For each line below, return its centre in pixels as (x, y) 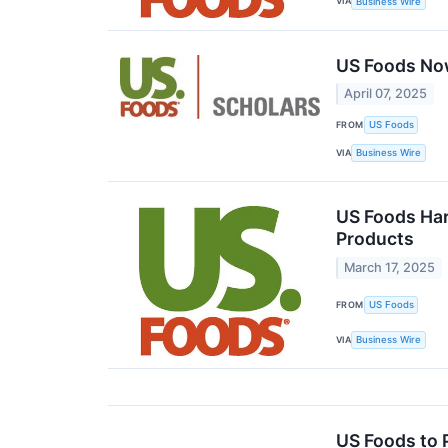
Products (375, 239)
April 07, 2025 (386, 94)
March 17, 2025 (390, 267)
